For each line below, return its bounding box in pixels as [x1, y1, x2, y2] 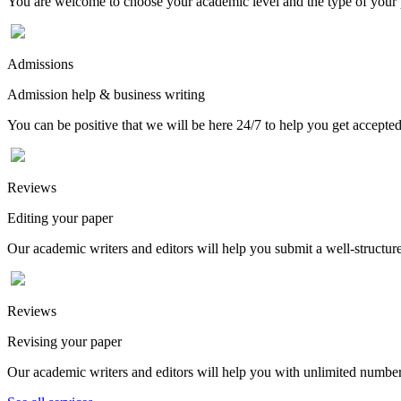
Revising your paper [7, 333, 122, 349]
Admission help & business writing [7, 86, 205, 102]
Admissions [7, 55, 73, 72]
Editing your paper [7, 209, 113, 226]
